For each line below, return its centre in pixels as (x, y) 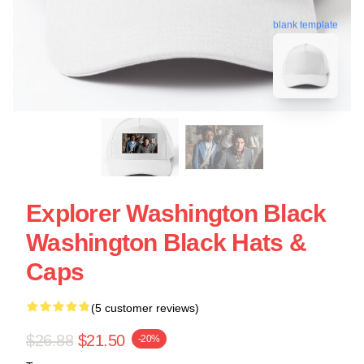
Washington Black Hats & (166, 243)
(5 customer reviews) (145, 308)
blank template (305, 24)
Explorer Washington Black (176, 213)
